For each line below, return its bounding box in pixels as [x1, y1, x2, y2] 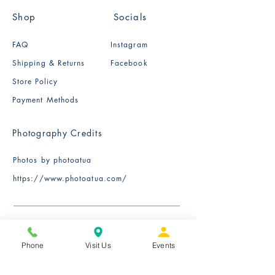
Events [152, 240, 176, 250]
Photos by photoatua [13, 154, 92, 165]
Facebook [110, 57, 148, 68]
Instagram [110, 39, 148, 50]
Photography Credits [12, 126, 103, 139]
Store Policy [12, 76, 58, 87]
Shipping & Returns [12, 57, 85, 68]
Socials [114, 10, 147, 23]
